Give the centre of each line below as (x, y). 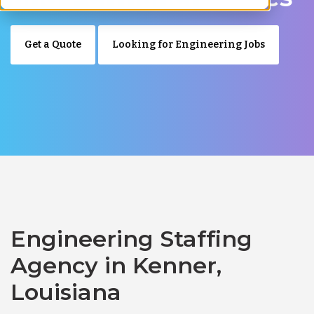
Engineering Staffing (131, 238)
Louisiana (66, 292)
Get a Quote (53, 44)
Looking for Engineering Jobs (189, 44)
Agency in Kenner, (116, 265)
